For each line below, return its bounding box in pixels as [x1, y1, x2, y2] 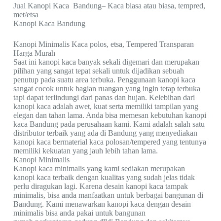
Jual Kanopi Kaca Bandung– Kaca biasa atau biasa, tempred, [13, 1, 205, 10]
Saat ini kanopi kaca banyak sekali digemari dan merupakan [13, 57, 199, 66]
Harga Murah [13, 48, 55, 57]
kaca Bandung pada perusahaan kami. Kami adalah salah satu [13, 119, 205, 128]
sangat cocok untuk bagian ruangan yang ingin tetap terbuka [13, 84, 200, 93]
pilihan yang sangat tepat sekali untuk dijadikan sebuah [13, 66, 184, 75]
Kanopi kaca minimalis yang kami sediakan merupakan [13, 164, 185, 173]
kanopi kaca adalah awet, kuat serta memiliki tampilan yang [13, 102, 198, 110]
